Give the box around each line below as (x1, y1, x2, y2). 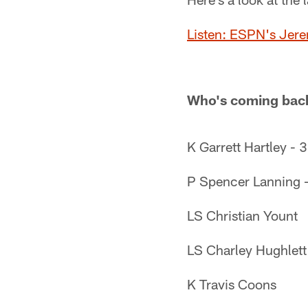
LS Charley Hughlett (187, 241, 307, 258)
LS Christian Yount (187, 207, 298, 223)
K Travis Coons (187, 276, 276, 292)
